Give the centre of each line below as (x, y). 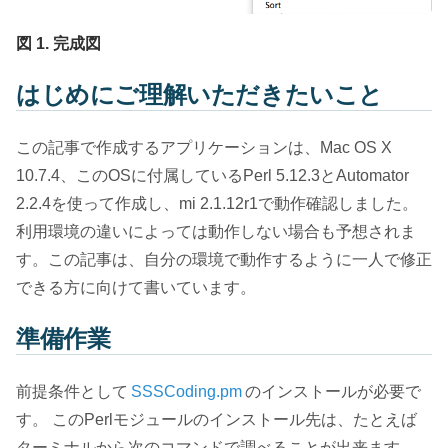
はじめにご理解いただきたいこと (199, 95)
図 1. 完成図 (58, 44)
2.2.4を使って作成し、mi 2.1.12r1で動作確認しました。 (217, 203)
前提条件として (72, 391)
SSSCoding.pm (186, 391)
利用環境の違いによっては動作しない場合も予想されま (216, 231)
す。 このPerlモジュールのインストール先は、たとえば (216, 419)
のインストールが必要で (333, 391)
